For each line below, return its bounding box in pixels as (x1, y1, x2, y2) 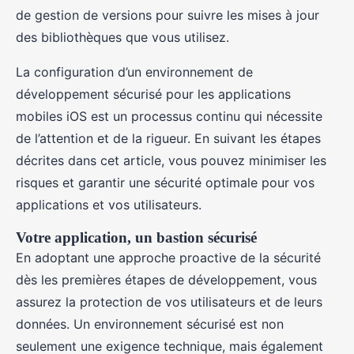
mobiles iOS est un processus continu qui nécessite (16, 108, 322, 124)
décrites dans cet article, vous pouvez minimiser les (16, 153, 326, 168)
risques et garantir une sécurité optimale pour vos (16, 175, 314, 190)
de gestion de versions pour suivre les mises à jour (16, 7, 319, 23)
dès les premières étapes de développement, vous (16, 272, 317, 288)
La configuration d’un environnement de (16, 64, 253, 80)
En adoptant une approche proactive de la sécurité (16, 250, 321, 265)
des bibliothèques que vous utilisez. (16, 29, 229, 45)
